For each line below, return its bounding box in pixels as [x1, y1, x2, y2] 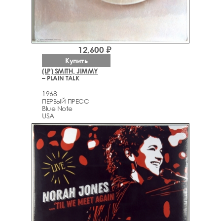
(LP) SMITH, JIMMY [42, 67, 98, 75]
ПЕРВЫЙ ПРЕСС [42, 97, 89, 105]
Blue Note [42, 104, 73, 112]
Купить [65, 56, 87, 65]
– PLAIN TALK [42, 74, 79, 82]
